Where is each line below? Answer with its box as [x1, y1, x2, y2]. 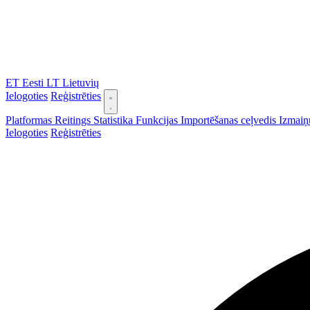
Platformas [6, 114, 55, 126]
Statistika [93, 114, 136, 126]
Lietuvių [62, 77, 99, 89]
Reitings [55, 114, 93, 126]
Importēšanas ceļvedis [181, 114, 279, 126]
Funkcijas [136, 114, 181, 126]
